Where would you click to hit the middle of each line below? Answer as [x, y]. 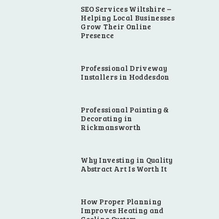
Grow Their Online [116, 26]
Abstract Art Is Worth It [124, 169]
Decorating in [107, 118]
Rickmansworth [111, 127]
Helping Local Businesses [128, 17]
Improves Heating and [122, 210]
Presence [98, 35]
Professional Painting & [125, 109]
